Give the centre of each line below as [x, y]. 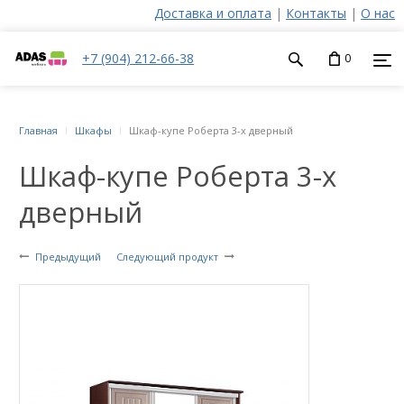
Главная [38, 130]
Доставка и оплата [213, 13]
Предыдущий [68, 257]
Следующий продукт [167, 257]
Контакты [316, 13]
